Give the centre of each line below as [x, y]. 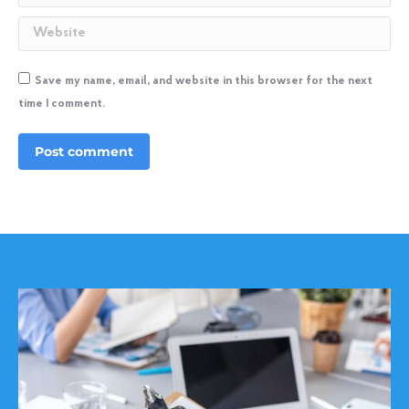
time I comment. [62, 104]
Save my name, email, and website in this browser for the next [204, 81]
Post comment [84, 152]
